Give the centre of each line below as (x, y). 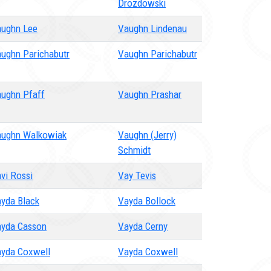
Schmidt (134, 150)
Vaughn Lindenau (152, 28)
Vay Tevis (137, 175)
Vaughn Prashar (150, 94)
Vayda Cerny (143, 226)
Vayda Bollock (147, 201)
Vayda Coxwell (148, 252)
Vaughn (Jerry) (147, 135)
